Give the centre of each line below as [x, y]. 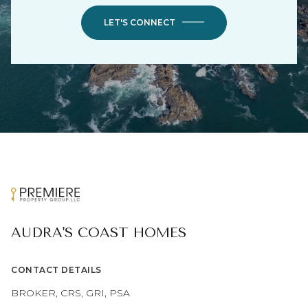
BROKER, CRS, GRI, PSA [70, 293]
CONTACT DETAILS [56, 270]
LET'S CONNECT [140, 22]
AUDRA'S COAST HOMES [99, 233]
